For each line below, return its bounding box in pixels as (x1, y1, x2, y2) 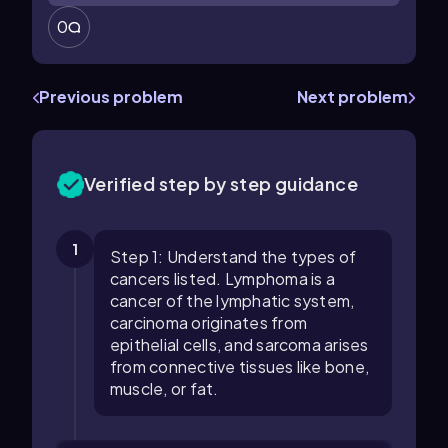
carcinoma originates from (110, 312, 308, 333)
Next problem (297, 86, 408, 107)
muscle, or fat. (110, 378, 219, 399)
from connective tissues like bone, (110, 356, 370, 377)
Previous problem (39, 86, 183, 107)
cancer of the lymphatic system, (110, 290, 355, 311)
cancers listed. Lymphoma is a (110, 268, 335, 289)
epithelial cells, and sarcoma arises (110, 334, 369, 355)
